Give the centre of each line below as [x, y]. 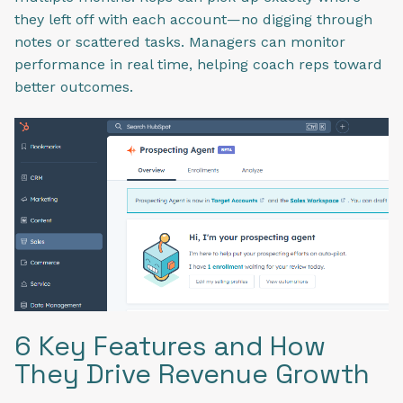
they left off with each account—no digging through [193, 19]
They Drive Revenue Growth [192, 373]
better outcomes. [74, 86]
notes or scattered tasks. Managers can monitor [180, 41]
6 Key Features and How [170, 345]
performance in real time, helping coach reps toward [198, 64]
